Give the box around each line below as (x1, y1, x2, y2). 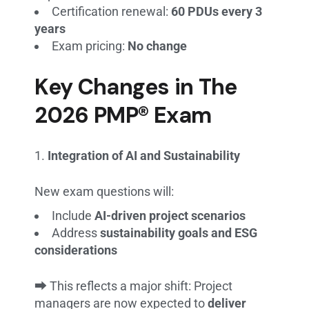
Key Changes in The (34, 72, 237, 101)
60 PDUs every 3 (171, 3, 263, 19)
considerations (34, 242, 118, 257)
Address (52, 225, 101, 240)
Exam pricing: (52, 38, 128, 53)
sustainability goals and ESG (100, 225, 258, 240)
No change (128, 38, 188, 53)
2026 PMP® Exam (34, 100, 212, 130)
